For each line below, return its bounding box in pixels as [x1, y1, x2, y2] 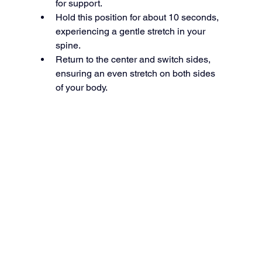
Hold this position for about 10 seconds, [55, 12, 221, 23]
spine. [55, 40, 81, 51]
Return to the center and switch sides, [55, 54, 213, 65]
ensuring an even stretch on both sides [55, 68, 218, 80]
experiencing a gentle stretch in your [55, 26, 208, 37]
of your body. [55, 82, 108, 94]
